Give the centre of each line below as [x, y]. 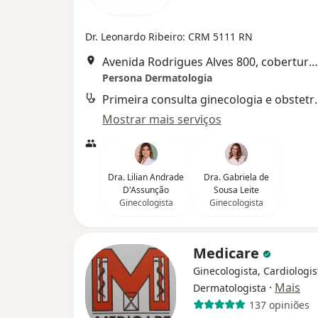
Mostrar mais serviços [162, 119]
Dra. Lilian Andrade [146, 177]
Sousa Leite [236, 190]
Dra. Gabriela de [236, 177]
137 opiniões [279, 305]
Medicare [228, 253]
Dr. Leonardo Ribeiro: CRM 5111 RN [169, 37]
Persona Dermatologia [157, 78]
